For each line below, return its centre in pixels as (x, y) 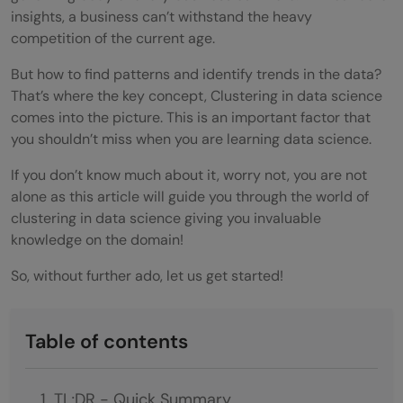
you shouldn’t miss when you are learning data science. (191, 139)
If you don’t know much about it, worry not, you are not (189, 175)
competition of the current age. (113, 38)
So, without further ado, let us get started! (147, 275)
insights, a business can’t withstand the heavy (161, 16)
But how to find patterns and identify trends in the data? (196, 74)
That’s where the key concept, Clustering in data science (197, 95)
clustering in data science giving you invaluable (166, 218)
